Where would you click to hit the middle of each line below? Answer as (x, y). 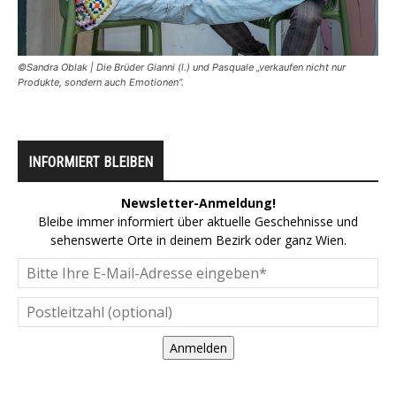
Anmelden (198, 348)
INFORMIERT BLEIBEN (91, 163)
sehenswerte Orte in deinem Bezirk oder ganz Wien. (198, 240)
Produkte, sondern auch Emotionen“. (101, 83)
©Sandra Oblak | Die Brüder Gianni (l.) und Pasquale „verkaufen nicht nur (182, 68)
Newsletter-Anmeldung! (198, 203)
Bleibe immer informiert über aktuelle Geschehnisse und (198, 222)
